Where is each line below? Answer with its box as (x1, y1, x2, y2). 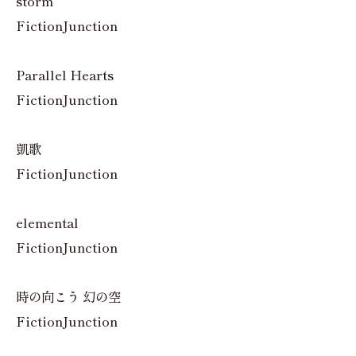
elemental (16, 213, 79, 233)
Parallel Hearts (16, 65, 114, 85)
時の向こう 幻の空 (16, 287, 121, 307)
